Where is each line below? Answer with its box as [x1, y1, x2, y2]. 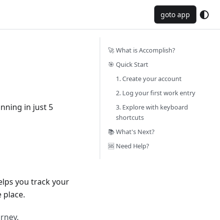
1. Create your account [116, 74, 182, 83]
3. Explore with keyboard [116, 103, 188, 111]
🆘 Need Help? [108, 141, 149, 150]
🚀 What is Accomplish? [108, 46, 175, 55]
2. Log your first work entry [116, 88, 195, 97]
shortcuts [116, 113, 144, 122]
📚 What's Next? [108, 127, 155, 136]
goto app [161, 10, 190, 19]
